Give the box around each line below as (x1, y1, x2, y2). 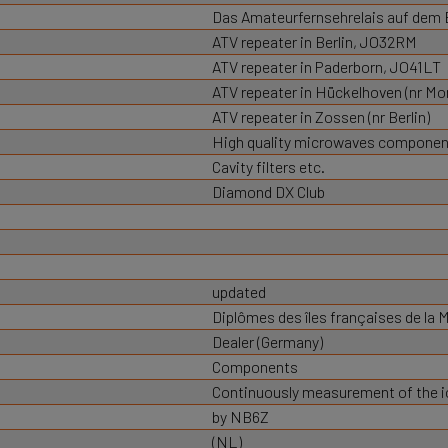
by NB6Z (211, 407, 269, 426)
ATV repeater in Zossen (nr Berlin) (211, 107, 430, 126)
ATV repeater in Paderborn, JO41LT (211, 57, 441, 76)
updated (211, 282, 266, 301)
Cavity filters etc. (211, 157, 325, 176)
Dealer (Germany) (211, 332, 323, 351)
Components (211, 357, 298, 376)
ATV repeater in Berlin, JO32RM (211, 32, 417, 51)
